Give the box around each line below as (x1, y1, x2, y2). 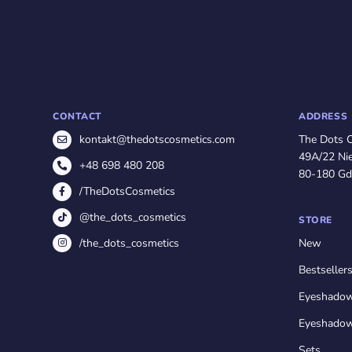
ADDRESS (299, 109, 348, 123)
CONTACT (53, 109, 102, 123)
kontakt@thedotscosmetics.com (79, 132, 235, 148)
